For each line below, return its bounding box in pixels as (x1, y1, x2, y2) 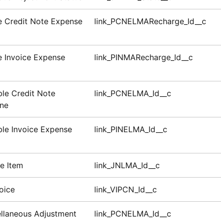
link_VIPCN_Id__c (94, 184, 157, 195)
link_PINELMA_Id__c (94, 124, 167, 135)
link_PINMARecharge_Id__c (94, 52, 193, 63)
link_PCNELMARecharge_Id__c (94, 16, 206, 27)
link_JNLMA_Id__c (94, 160, 160, 171)
